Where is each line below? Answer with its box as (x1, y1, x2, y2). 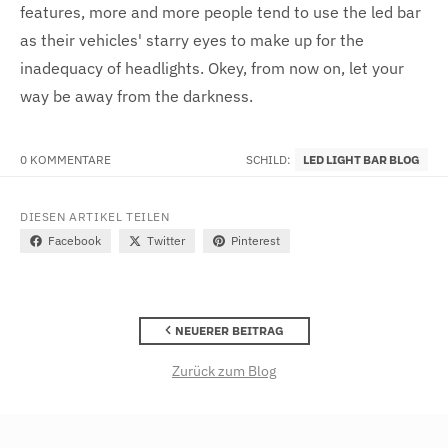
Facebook (48, 232, 101, 248)
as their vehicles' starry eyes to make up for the (20, 29, 364, 50)
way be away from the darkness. (20, 85, 253, 106)
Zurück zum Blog (172, 362, 276, 381)
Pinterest (231, 232, 280, 248)
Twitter (147, 232, 185, 248)
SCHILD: (246, 151, 292, 167)
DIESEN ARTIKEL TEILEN (20, 208, 170, 224)
